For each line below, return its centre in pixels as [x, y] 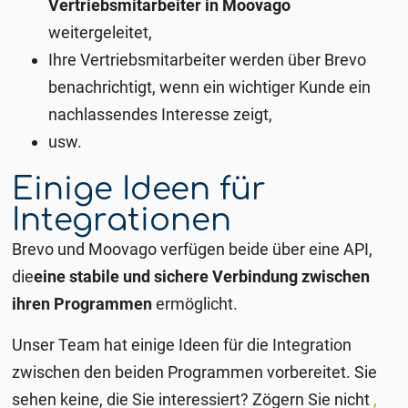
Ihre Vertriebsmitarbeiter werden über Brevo [208, 59]
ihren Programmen [82, 303]
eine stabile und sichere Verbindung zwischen [202, 276]
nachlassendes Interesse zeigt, [161, 114]
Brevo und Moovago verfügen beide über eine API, [193, 249]
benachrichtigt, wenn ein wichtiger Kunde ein [210, 87]
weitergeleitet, [101, 32]
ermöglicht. [195, 303]
